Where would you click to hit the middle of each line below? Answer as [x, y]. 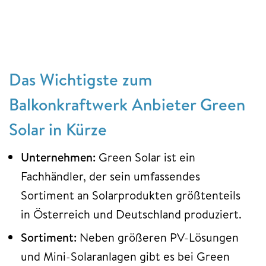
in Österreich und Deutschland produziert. [131, 214]
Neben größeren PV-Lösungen [158, 237]
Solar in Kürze [58, 129]
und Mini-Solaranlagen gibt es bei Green [125, 256]
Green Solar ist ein [145, 157]
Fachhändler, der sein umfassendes [110, 176]
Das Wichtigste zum [80, 79]
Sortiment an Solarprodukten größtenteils [131, 195]
